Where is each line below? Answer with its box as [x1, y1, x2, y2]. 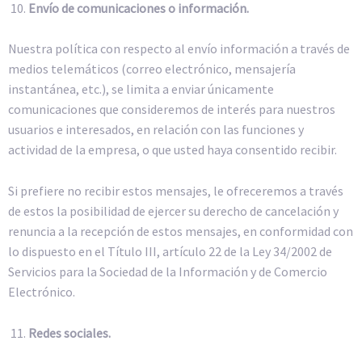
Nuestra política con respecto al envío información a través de [8, 40, 350, 57]
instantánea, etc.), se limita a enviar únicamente [8, 81, 274, 98]
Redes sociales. [28, 324, 111, 341]
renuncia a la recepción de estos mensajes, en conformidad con [8, 223, 353, 240]
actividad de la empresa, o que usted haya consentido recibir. [8, 141, 337, 158]
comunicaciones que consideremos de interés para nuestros [8, 101, 335, 118]
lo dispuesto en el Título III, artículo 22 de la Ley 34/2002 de [8, 243, 332, 260]
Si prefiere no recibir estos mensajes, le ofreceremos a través [8, 183, 343, 200]
